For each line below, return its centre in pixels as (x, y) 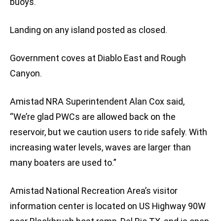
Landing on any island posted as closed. (89, 30)
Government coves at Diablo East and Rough (98, 58)
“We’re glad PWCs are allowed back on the (93, 117)
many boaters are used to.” (63, 163)
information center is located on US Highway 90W (108, 206)
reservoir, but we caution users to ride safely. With (109, 132)
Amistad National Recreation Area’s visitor (94, 191)
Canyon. (26, 74)
